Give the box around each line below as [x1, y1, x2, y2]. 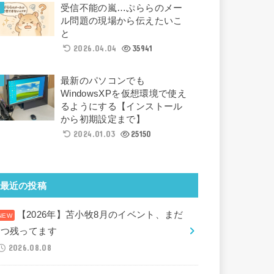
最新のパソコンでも [60, 75, 146, 86]
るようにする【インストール [60, 101, 183, 111]
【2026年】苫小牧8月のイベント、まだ [17, 209, 183, 220]
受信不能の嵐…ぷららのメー [60, 2, 183, 13]
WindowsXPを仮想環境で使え [60, 88, 187, 98]
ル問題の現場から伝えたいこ [60, 15, 183, 26]
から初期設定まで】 [60, 114, 146, 124]
